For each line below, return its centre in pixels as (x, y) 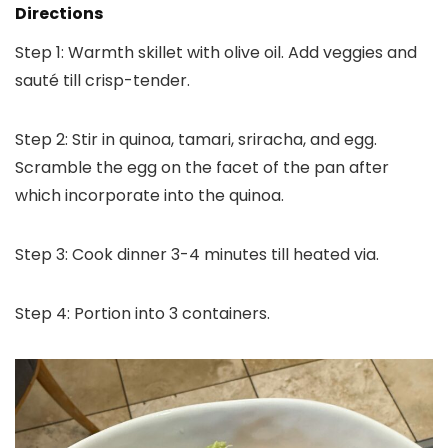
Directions (59, 14)
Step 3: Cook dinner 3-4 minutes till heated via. (197, 255)
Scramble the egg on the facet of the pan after (202, 168)
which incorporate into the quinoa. (149, 196)
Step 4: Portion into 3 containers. (142, 314)
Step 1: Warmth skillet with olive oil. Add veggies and (216, 53)
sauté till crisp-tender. (102, 81)
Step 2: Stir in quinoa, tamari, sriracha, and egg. (196, 140)
